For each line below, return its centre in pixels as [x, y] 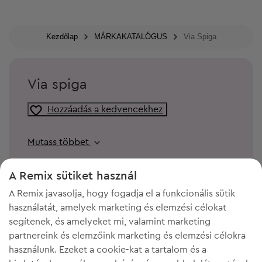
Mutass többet [59, 142]
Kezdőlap [62, 37]
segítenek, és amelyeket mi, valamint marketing [110, 222]
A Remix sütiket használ [73, 176]
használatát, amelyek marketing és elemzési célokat [118, 208]
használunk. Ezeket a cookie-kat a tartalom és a [108, 250]
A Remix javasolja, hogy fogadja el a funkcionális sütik [122, 194]
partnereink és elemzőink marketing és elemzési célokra [127, 236]
